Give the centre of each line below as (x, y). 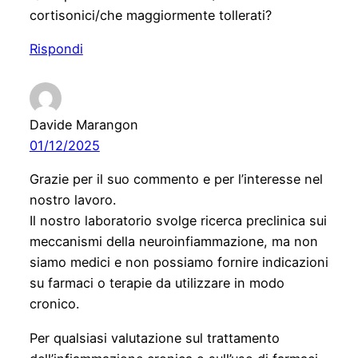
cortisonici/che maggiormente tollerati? (150, 15)
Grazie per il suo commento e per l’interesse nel (176, 179)
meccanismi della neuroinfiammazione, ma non (173, 242)
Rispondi (56, 49)
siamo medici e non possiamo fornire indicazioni (179, 263)
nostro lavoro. (72, 200)
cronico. (54, 304)
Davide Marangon (84, 125)
